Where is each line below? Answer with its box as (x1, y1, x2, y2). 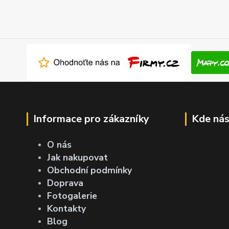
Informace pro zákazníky (33, 111, 149, 126)
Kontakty (47, 202, 86, 215)
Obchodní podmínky (47, 164, 132, 176)
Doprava (47, 176, 83, 189)
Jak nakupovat (47, 151, 108, 164)
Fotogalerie (47, 189, 97, 202)
